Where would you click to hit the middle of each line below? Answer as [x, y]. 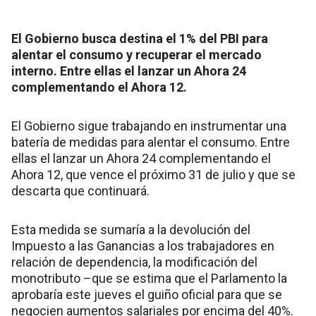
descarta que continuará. [80, 191]
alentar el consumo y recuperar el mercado [136, 55]
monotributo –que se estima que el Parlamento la [149, 279]
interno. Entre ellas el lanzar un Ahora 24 [129, 71]
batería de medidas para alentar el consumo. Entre [151, 142]
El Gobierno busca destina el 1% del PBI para [140, 39]
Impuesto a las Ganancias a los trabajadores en [143, 246]
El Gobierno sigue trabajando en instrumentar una [149, 126]
